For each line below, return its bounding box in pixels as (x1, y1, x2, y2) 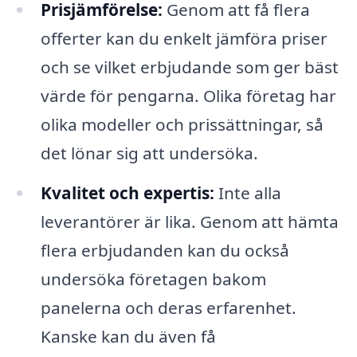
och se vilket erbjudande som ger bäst (40, 56, 339, 79)
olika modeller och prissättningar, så (40, 113, 324, 136)
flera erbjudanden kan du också (40, 238, 289, 261)
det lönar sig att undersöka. (40, 142, 258, 165)
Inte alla (214, 181, 281, 204)
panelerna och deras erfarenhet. (40, 296, 296, 319)
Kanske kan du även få (40, 324, 216, 347)
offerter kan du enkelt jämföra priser (40, 27, 328, 50)
